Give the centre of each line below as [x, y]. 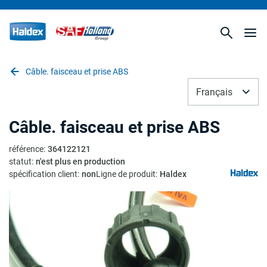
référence [26, 149]
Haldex [173, 174]
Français [214, 92]
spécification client [43, 174]
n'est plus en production [80, 162]
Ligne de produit [126, 174]
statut [20, 162]
